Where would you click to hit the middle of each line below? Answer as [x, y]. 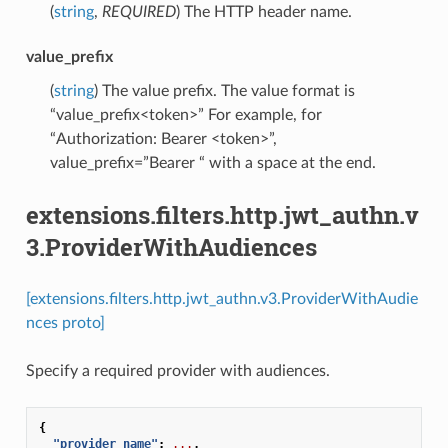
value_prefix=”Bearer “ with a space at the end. [212, 162]
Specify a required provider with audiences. [177, 370]
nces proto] [65, 322]
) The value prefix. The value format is [224, 90]
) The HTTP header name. [263, 11]
